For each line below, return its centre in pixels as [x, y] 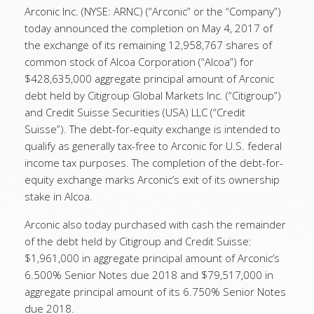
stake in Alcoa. [59, 196]
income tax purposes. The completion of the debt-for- [154, 163]
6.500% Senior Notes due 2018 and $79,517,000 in [149, 275]
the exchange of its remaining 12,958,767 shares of [148, 45]
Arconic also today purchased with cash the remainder [155, 224]
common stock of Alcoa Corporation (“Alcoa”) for [139, 62]
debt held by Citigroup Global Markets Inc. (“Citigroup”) [153, 95]
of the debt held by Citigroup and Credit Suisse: [138, 241]
